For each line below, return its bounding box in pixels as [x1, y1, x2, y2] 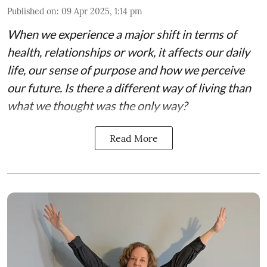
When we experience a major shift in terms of [7, 26, 237, 41]
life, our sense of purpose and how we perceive [7, 62, 244, 77]
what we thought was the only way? [7, 98, 187, 113]
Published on [7, 5, 57, 17]
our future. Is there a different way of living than [7, 80, 251, 95]
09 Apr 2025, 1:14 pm [61, 5, 142, 17]
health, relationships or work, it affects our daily [7, 44, 250, 59]
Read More [109, 132, 158, 144]
